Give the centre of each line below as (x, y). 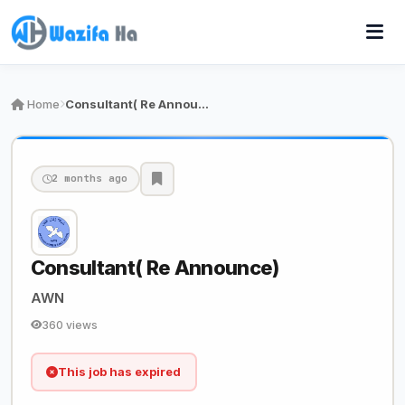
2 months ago (89, 178)
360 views (69, 325)
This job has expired (119, 372)
